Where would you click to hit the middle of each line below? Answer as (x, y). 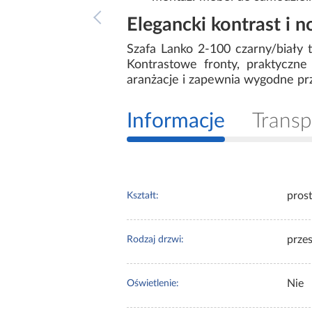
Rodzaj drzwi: (155, 240)
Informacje (176, 122)
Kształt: (143, 196)
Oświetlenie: (153, 284)
